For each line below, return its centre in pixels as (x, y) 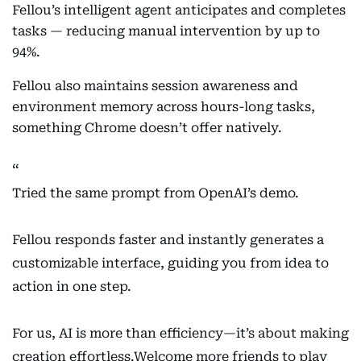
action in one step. (72, 286)
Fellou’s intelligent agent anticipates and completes (179, 10)
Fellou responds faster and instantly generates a (168, 240)
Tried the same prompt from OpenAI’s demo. (156, 193)
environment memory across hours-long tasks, (164, 107)
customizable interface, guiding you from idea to (170, 263)
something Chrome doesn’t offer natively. (147, 128)
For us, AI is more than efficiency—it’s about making (180, 333)
